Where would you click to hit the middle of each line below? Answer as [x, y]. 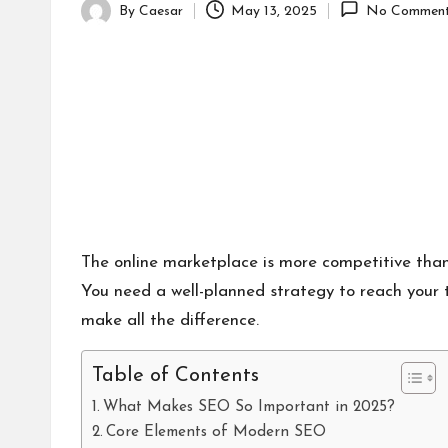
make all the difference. [170, 320]
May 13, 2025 [274, 11]
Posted [102, 22]
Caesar [161, 11]
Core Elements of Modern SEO [216, 432]
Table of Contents [175, 376]
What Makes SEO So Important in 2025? [249, 407]
